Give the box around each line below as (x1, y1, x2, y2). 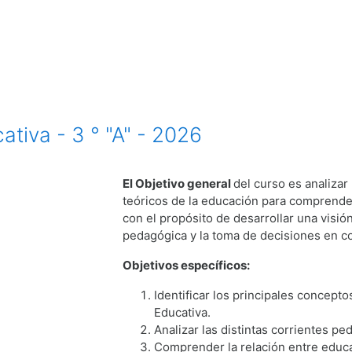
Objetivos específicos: (123, 257, 251, 273)
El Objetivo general (123, 175, 234, 191)
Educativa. (154, 304, 211, 320)
